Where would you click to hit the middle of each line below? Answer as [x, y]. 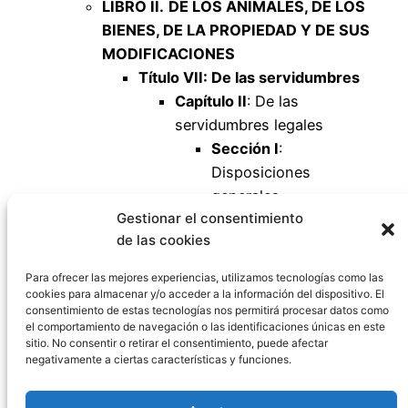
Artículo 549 [291, 220]
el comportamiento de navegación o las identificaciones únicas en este [205, 326]
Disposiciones [261, 173]
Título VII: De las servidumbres [249, 78]
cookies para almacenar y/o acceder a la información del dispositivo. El [205, 294]
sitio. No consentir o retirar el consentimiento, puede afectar [177, 343]
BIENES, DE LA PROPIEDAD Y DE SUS [236, 31]
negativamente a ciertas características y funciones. [158, 359]
